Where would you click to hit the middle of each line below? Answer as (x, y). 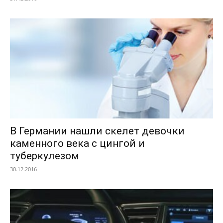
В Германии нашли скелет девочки (97, 131)
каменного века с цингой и (77, 144)
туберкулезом (45, 156)
